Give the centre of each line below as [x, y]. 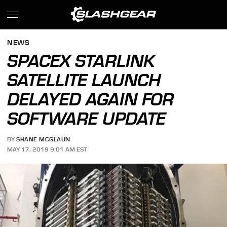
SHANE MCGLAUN [43, 140]
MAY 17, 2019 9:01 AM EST [47, 149]
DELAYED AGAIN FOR [91, 99]
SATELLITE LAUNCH [84, 80]
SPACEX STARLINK [81, 61]
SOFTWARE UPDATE [87, 119]
